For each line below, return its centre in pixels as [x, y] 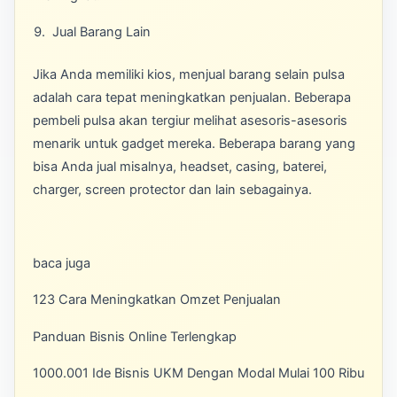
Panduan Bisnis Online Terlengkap [135, 336]
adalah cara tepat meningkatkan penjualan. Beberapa [192, 98]
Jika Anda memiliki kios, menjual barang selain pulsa [189, 75]
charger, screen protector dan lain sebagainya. [172, 190]
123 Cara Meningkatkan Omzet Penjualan [157, 300]
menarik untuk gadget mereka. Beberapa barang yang [194, 144]
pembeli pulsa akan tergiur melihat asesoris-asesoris [190, 121]
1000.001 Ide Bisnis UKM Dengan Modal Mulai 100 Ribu [198, 373]
